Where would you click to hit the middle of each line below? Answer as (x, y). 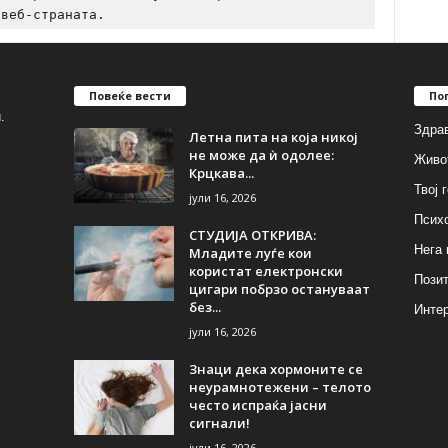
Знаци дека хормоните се (275, 368)
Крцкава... (221, 172)
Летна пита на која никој (273, 136)
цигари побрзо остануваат (279, 288)
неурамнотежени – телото (279, 386)
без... (204, 306)
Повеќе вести (129, 95)
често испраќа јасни (257, 404)
